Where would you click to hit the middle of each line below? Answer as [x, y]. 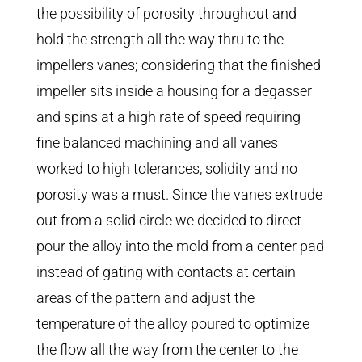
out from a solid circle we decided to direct [168, 221]
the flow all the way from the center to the [167, 350]
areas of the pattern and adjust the [145, 298]
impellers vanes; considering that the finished [178, 65]
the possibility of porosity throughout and [166, 14]
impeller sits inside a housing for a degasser [174, 91]
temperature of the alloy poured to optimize [173, 324]
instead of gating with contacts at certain [166, 272]
